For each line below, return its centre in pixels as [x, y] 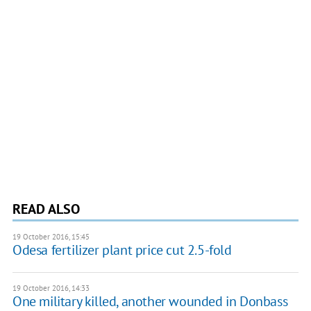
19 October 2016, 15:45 [51, 236]
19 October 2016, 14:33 [51, 288]
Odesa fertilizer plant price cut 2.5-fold [122, 250]
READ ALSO [46, 209]
